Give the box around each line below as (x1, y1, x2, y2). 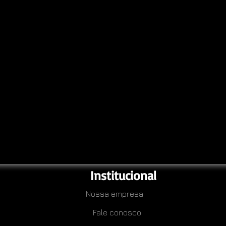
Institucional (90, 167, 156, 183)
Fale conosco (93, 208, 141, 217)
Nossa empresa (86, 189, 143, 198)
